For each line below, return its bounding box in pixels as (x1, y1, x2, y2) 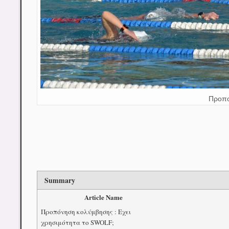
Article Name (84, 192, 123, 202)
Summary (44, 175, 75, 186)
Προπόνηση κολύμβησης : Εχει (40, 207, 131, 216)
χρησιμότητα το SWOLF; (40, 217, 114, 227)
